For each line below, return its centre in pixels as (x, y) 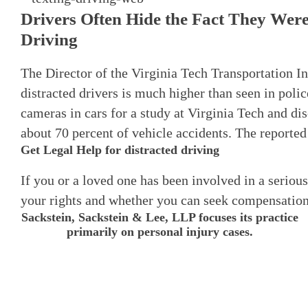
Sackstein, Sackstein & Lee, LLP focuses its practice (159, 218)
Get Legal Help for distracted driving (120, 150)
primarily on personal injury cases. (159, 232)
